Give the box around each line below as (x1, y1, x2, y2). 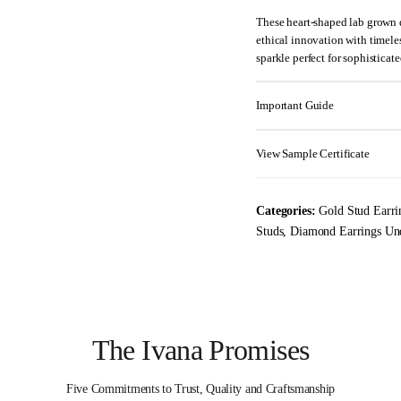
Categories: (256, 202, 316, 218)
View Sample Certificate (256, 147, 370, 160)
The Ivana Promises (91, 333, 310, 366)
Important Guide (256, 98, 335, 112)
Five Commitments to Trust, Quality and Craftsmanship (66, 380, 335, 396)
